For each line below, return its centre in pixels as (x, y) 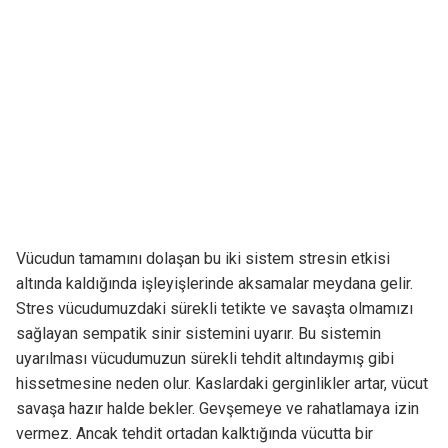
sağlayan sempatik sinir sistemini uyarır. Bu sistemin (198, 334)
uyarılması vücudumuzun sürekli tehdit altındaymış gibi (204, 359)
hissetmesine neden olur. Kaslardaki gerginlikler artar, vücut (221, 384)
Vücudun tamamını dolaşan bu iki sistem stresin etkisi (202, 259)
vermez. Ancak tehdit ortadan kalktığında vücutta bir (194, 434)
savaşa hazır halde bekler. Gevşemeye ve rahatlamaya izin (217, 409)
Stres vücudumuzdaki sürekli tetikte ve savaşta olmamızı (214, 309)
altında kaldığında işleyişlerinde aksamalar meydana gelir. (214, 284)
